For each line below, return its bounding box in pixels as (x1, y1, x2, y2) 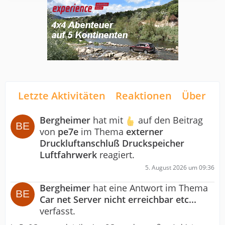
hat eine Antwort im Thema (90, 181, 208, 194)
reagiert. (97, 148, 135, 161)
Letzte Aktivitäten (18, 88, 105, 102)
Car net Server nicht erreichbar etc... (40, 193, 196, 205)
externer (126, 125, 163, 138)
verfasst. (40, 204, 75, 217)
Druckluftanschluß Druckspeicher (40, 137, 184, 149)
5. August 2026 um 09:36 (145, 163, 214, 172)
